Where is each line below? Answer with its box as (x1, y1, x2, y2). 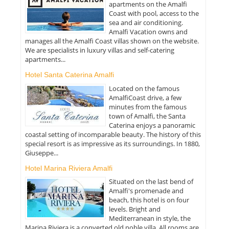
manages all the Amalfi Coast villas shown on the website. (25, 36, 199, 46)
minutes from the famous (109, 102, 187, 111)
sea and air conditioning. (109, 18, 184, 28)
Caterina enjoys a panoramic (109, 120, 196, 130)
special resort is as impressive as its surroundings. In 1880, (25, 139, 200, 148)
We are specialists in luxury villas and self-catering (25, 45, 174, 55)
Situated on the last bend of (109, 176, 194, 186)
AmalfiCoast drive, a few (109, 93, 182, 102)
